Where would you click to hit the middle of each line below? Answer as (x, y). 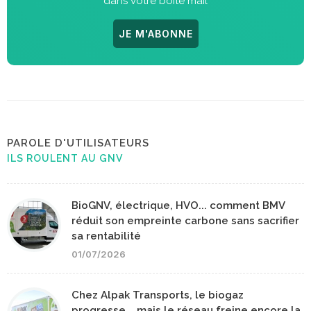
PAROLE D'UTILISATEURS (78, 143)
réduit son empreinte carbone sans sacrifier (185, 221)
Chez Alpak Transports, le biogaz (158, 295)
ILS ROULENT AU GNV (65, 159)
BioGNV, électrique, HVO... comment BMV (178, 206)
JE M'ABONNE (155, 34)
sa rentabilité (106, 236)
